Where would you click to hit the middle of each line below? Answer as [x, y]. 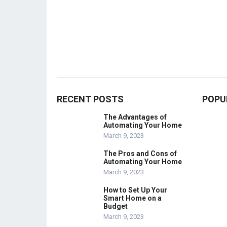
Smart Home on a [133, 198]
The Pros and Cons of [140, 154]
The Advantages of [135, 117]
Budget [116, 206]
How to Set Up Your [135, 190]
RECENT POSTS [90, 99]
